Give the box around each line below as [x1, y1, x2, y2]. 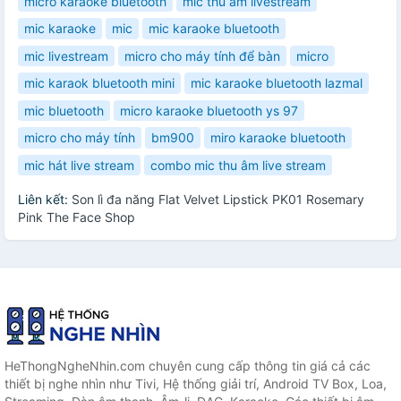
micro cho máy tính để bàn [124, 47, 280, 64]
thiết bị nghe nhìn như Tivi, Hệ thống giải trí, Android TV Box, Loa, [4, 376, 387, 392]
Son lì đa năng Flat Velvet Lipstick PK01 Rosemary [72, 192, 364, 208]
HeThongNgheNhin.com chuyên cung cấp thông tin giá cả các [4, 358, 371, 374]
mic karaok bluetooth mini [24, 75, 175, 91]
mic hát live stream [24, 157, 134, 173]
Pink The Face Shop [18, 209, 135, 226]
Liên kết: [18, 192, 72, 208]
